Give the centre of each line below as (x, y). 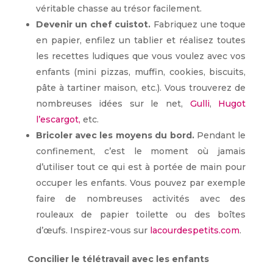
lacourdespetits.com (194, 231)
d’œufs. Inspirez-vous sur (93, 231)
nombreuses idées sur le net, (113, 104)
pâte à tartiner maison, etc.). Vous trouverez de (141, 88)
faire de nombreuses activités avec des (141, 199)
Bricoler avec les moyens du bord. (116, 136)
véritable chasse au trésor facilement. (119, 9)
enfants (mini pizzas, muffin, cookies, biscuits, (141, 72)
